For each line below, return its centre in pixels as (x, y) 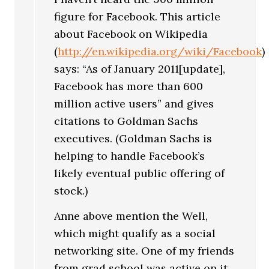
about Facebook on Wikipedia (131, 34)
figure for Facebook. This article (138, 16)
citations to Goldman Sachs (126, 121)
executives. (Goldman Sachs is (133, 138)
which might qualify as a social (135, 233)
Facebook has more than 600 (129, 86)
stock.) (71, 190)
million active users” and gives (134, 103)
